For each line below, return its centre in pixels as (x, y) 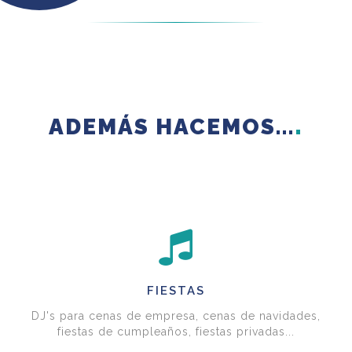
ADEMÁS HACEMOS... (172, 127)
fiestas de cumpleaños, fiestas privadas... (176, 332)
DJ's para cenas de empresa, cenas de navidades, (176, 316)
